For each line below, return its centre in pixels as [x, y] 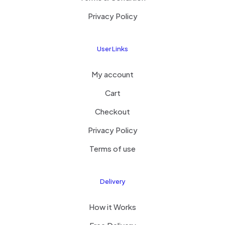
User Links [113, 49]
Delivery [113, 181]
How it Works [113, 207]
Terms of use [113, 148]
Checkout [113, 111]
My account [113, 74]
